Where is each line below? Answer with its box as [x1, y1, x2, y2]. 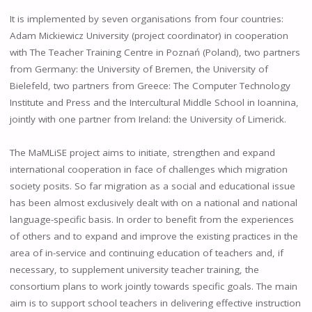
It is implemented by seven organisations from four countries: [9, 12, 283, 25]
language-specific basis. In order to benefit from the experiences [9, 212, 294, 226]
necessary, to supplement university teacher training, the [9, 263, 259, 276]
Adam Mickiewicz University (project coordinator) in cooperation [9, 29, 288, 42]
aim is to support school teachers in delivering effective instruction [9, 296, 301, 309]
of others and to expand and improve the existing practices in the [9, 229, 298, 242]
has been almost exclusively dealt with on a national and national [9, 196, 297, 209]
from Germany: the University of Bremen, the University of [9, 62, 268, 75]
